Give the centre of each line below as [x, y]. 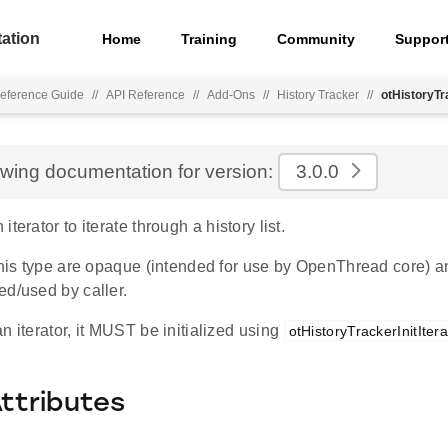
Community [316, 38]
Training [209, 38]
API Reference [145, 95]
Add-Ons [231, 95]
